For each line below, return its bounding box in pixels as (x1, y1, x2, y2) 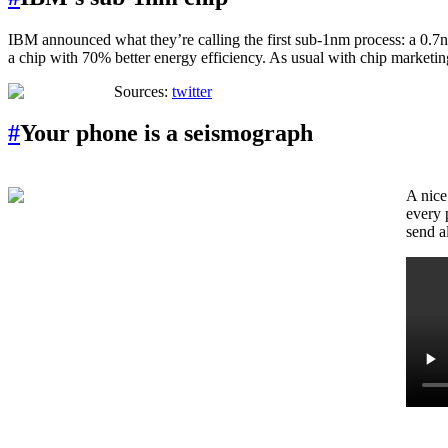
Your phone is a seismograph (20, 120, 313, 147)
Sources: (110, 82, 172, 100)
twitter (172, 82, 212, 100)
